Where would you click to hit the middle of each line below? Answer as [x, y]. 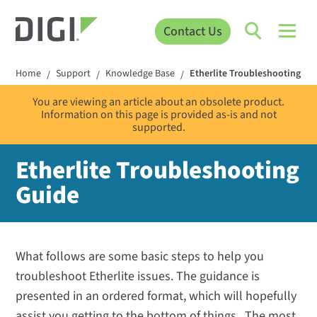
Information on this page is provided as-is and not [158, 115]
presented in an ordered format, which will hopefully [156, 296]
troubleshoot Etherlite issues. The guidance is [138, 277]
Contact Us [192, 31]
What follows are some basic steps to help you [140, 257]
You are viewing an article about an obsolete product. [158, 102]
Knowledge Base [140, 74]
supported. [158, 128]
